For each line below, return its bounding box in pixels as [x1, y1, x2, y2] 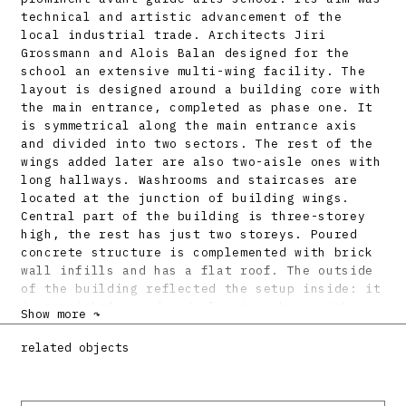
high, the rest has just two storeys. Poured [21, 226, 358, 242]
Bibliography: [21, 349, 123, 365]
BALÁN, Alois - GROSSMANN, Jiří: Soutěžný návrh [21, 382, 382, 398]
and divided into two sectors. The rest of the [21, 135, 373, 151]
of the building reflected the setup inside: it [21, 280, 382, 296]
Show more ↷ [21, 305, 101, 322]
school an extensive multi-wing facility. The [21, 63, 366, 79]
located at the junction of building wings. [21, 189, 350, 206]
